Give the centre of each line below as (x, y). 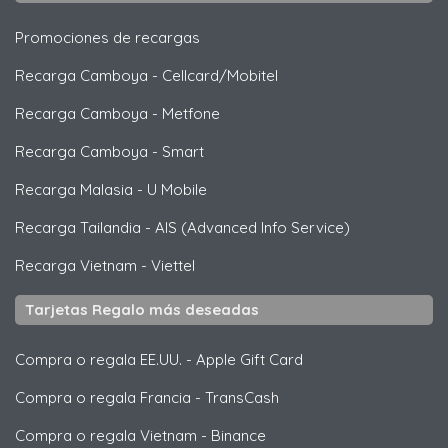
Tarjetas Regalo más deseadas (142, 309)
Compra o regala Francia (103, 397)
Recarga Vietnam (76, 265)
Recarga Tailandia (78, 227)
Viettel (173, 265)
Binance (238, 435)
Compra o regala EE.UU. (98, 359)
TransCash (242, 397)
